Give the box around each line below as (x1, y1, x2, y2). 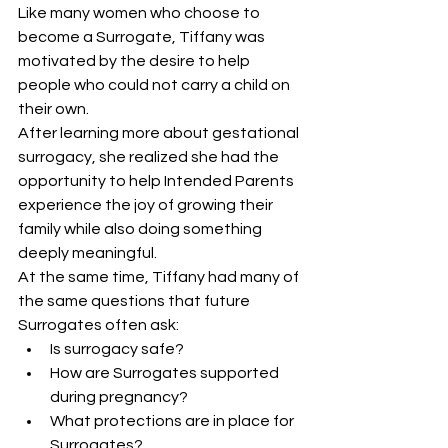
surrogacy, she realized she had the (18, 149, 282, 165)
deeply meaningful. (18, 245, 157, 261)
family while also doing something (18, 221, 265, 237)
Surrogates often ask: (18, 317, 179, 333)
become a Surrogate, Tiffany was (18, 29, 268, 45)
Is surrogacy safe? (50, 341, 184, 357)
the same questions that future (18, 293, 253, 309)
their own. (18, 101, 89, 117)
